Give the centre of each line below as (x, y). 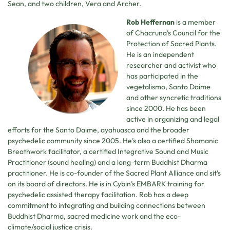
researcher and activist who (171, 65)
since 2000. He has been (166, 108)
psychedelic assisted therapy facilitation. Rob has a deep (98, 194)
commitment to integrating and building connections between (107, 205)
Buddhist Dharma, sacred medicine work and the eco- (94, 216)
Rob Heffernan (150, 22)
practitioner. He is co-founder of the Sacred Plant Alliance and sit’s (114, 173)
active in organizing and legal (173, 119)
